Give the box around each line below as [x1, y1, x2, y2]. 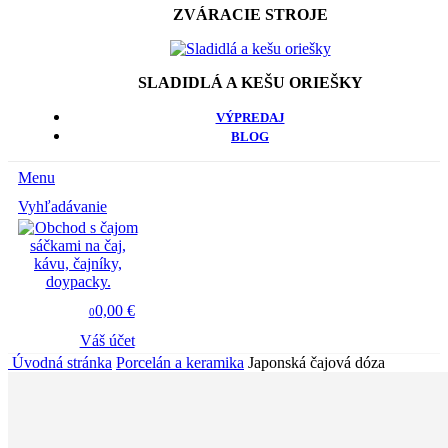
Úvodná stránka [12, 353, 112, 371]
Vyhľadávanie [18, 197, 107, 215]
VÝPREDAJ [215, 109, 285, 125]
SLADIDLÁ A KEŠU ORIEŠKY [137, 73, 363, 91]
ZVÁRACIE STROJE [172, 5, 328, 23]
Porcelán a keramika [116, 353, 244, 371]
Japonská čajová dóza [248, 353, 385, 371]
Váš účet [79, 331, 135, 349]
